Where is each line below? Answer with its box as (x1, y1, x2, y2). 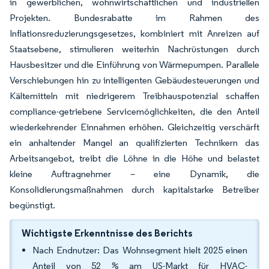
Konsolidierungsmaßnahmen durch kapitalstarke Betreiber (10, 184, 259, 195)
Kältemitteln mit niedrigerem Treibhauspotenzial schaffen (10, 90, 259, 101)
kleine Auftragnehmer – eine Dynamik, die (10, 168, 259, 180)
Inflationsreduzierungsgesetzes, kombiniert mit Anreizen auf (10, 28, 259, 39)
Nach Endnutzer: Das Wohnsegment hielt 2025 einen (32, 244, 247, 256)
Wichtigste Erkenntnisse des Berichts (22, 227, 193, 239)
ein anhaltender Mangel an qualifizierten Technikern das (10, 137, 259, 148)
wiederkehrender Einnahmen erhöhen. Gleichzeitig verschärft (10, 121, 259, 133)
